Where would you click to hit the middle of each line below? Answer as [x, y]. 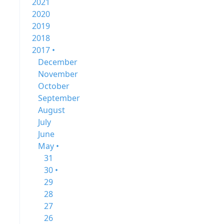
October [54, 86]
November [58, 74]
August [51, 110]
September [59, 98]
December [58, 62]
